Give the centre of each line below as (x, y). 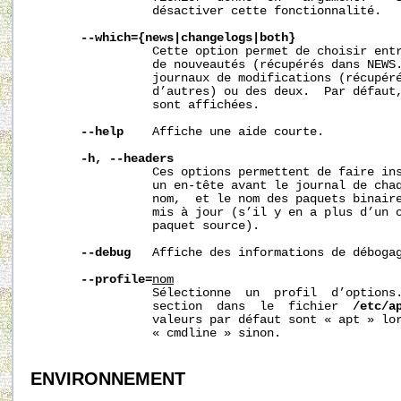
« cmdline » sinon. (156, 333)
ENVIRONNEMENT (108, 378)
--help (102, 132)
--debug (106, 252)
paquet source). (145, 226)
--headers (141, 158)
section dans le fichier (192, 306)
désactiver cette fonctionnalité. (206, 11)
